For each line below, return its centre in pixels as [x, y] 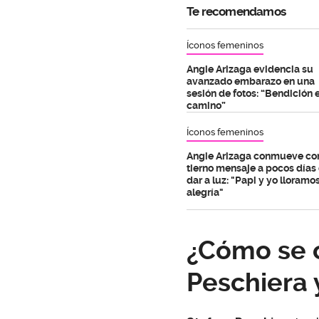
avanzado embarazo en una [251, 81]
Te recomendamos [236, 11]
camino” [206, 105]
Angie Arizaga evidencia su [250, 69]
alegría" [205, 192]
